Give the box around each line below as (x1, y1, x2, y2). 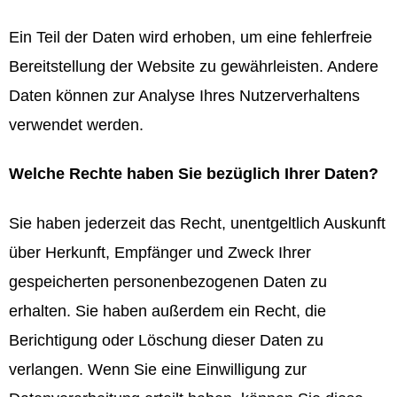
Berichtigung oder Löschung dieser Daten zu (9, 331, 323, 349)
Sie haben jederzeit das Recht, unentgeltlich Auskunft (9, 214, 385, 232)
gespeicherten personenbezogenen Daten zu (9, 272, 327, 291)
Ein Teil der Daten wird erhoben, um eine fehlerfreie (9, 28, 372, 47)
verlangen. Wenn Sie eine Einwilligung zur (9, 360, 307, 378)
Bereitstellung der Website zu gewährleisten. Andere (9, 58, 378, 76)
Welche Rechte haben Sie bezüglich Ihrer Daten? (9, 165, 378, 183)
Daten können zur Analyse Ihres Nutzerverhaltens (9, 87, 360, 105)
